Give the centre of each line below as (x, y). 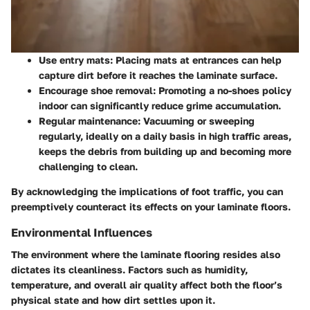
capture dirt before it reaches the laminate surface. (158, 75)
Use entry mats (74, 60)
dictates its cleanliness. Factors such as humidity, (129, 269)
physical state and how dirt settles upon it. (113, 300)
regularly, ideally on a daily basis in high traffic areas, (165, 136)
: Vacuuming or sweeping (196, 120)
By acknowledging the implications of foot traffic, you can (147, 191)
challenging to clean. (88, 166)
